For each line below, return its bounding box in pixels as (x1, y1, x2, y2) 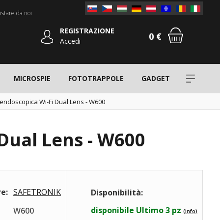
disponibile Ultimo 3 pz (91, 205, 181, 216)
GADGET (141, 74, 170, 83)
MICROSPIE (13, 74, 51, 83)
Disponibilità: (91, 187, 143, 198)
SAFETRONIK (13, 187, 61, 197)
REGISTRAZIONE (60, 26, 114, 35)
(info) (183, 207, 197, 215)
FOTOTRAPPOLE (68, 74, 124, 83)
